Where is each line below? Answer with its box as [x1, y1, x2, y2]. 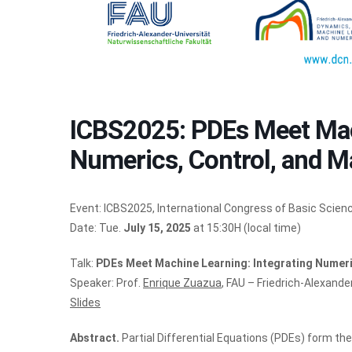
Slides [70, 296, 101, 310]
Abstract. [70, 332, 122, 345]
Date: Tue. [70, 222, 123, 235]
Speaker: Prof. [70, 277, 143, 290]
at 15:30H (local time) [191, 222, 301, 235]
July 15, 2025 [123, 222, 191, 235]
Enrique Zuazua [143, 277, 222, 290]
